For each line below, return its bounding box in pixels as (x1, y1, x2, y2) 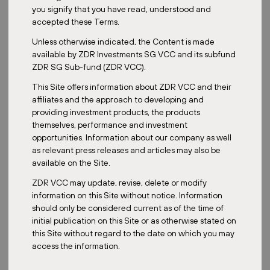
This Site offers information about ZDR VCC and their (31, 81, 231, 92)
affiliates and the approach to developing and (31, 94, 204, 104)
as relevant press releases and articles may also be (31, 145, 221, 155)
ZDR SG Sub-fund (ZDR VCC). (31, 61, 146, 72)
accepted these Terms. (31, 16, 119, 27)
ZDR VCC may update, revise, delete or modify (31, 177, 207, 187)
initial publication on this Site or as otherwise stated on (31, 215, 236, 225)
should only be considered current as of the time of (31, 202, 224, 213)
